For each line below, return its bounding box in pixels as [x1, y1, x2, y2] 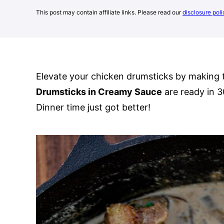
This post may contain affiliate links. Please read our [36, 8, 182, 16]
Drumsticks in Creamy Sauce [36, 86, 162, 97]
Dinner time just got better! [36, 102, 150, 112]
